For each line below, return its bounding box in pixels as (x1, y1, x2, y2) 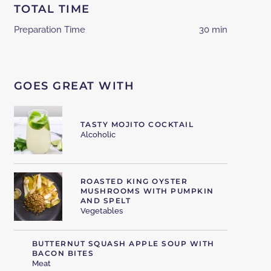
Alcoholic (80, 130, 116, 140)
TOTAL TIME (13, 2, 90, 16)
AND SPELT (80, 196, 131, 206)
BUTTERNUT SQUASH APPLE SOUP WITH (31, 239, 215, 249)
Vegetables (80, 206, 123, 216)
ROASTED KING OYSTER (80, 177, 188, 186)
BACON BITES (31, 249, 94, 258)
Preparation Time (13, 24, 85, 36)
